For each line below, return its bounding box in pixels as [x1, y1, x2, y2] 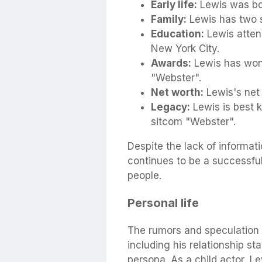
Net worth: [151, 87, 204, 99]
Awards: [151, 57, 191, 70]
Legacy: [151, 101, 190, 113]
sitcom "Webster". [151, 116, 236, 128]
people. [127, 170, 161, 182]
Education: [151, 28, 204, 40]
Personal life [127, 196, 199, 211]
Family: [151, 13, 187, 26]
